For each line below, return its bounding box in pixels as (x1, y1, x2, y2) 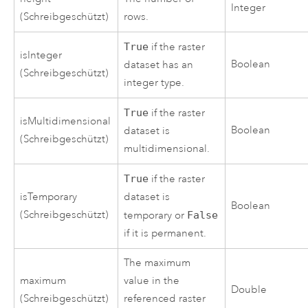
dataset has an (124, 58, 194, 71)
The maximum (124, 256, 191, 269)
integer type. (124, 76, 185, 89)
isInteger (20, 48, 63, 62)
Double (231, 283, 267, 296)
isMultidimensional (20, 114, 111, 128)
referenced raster (124, 291, 206, 305)
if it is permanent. (124, 226, 207, 240)
